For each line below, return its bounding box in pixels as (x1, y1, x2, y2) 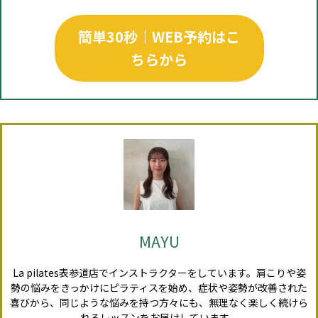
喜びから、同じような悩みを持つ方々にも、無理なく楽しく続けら (10, 295, 308, 310)
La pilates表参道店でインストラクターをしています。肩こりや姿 (12, 265, 306, 280)
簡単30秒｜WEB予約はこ (78, 26, 240, 47)
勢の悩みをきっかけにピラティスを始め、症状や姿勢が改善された (11, 280, 307, 295)
